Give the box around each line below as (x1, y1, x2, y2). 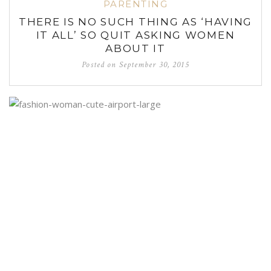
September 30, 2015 (119, 59, 189, 71)
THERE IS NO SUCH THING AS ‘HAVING (18, 16, 253, 28)
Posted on (82, 59, 119, 71)
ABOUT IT (105, 42, 166, 55)
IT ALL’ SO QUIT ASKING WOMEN (36, 29, 235, 42)
